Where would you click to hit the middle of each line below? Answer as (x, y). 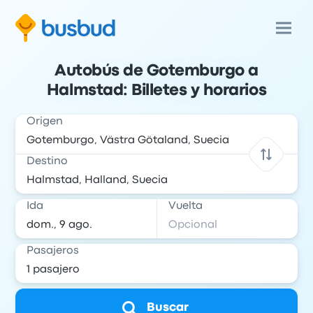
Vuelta (185, 206)
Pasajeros (53, 251)
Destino (48, 161)
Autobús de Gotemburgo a (156, 71)
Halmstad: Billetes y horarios (156, 91)
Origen (45, 122)
